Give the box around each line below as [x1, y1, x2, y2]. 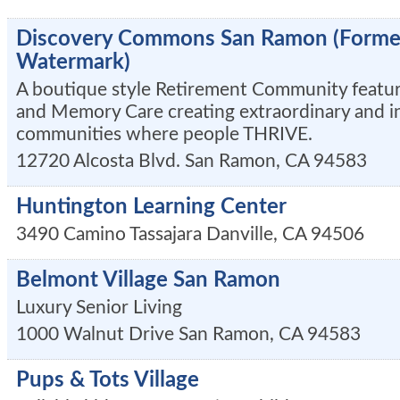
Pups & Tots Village [16, 370, 199, 391]
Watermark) [16, 52, 130, 73]
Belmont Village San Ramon [16, 270, 280, 291]
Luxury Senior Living [16, 298, 182, 317]
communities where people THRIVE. [16, 125, 312, 144]
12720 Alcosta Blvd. [16, 152, 180, 171]
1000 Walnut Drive [16, 325, 174, 344]
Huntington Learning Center [16, 196, 287, 218]
